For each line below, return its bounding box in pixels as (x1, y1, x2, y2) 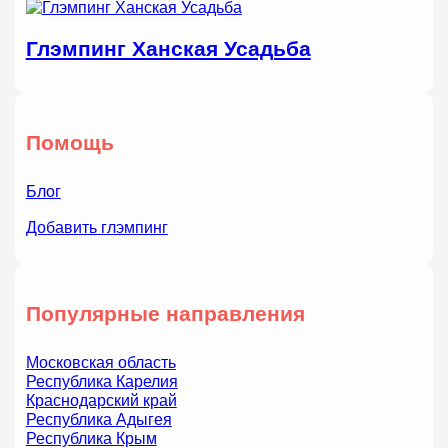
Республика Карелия (25, 371, 178, 390)
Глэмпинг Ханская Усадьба (25, 37, 311, 61)
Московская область (25, 352, 176, 371)
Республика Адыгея (25, 409, 172, 428)
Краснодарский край (25, 390, 177, 409)
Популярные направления (25, 301, 305, 325)
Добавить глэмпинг (25, 217, 168, 236)
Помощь (25, 130, 114, 154)
